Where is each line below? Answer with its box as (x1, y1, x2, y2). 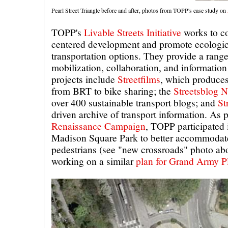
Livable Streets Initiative (84, 25, 181, 39)
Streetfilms (118, 72, 160, 85)
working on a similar (51, 154, 136, 167)
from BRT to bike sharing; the (51, 84, 174, 97)
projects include (51, 72, 118, 85)
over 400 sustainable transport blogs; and (51, 96, 218, 109)
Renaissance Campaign (51, 119, 146, 132)
